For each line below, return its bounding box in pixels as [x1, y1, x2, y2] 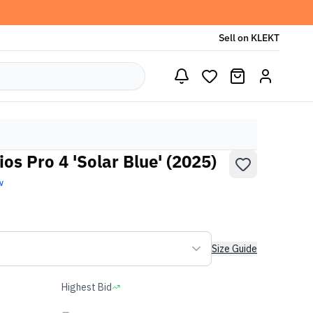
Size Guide [212, 242, 257, 255]
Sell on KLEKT [219, 31, 279, 44]
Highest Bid [61, 281, 112, 293]
